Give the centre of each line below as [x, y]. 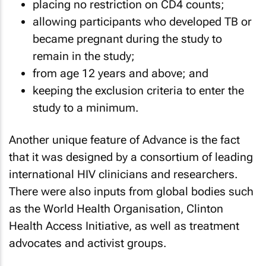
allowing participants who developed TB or [142, 21]
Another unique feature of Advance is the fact [124, 140]
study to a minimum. [85, 107]
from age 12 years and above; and [121, 73]
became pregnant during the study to [127, 39]
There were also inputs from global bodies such [131, 191]
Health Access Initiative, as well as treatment [124, 226]
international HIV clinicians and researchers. [123, 174]
